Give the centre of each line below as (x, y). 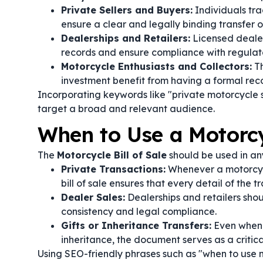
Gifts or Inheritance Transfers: (136, 225)
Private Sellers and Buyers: (127, 10)
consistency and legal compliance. (139, 211)
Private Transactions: (113, 169)
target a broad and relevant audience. (126, 109)
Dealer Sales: (93, 197)
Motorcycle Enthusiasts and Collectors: (156, 66)
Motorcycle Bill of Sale (112, 155)
